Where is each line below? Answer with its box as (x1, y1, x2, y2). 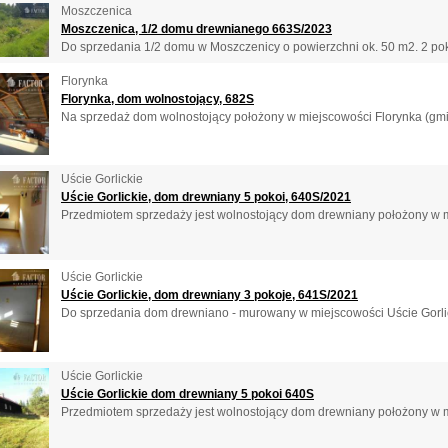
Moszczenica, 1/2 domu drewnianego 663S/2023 (61, 22, 332, 37)
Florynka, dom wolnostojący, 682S (61, 91, 254, 106)
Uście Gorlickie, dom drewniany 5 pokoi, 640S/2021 (61, 189, 351, 204)
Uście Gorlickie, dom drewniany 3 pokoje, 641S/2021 (61, 288, 358, 303)
